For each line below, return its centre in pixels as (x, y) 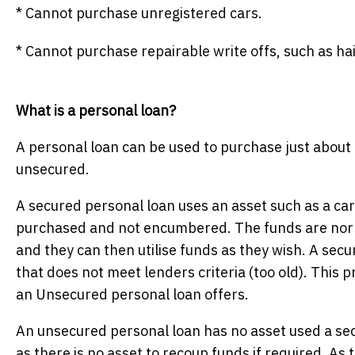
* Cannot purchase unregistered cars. (139, 13)
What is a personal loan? (96, 111)
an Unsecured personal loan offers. (132, 295)
